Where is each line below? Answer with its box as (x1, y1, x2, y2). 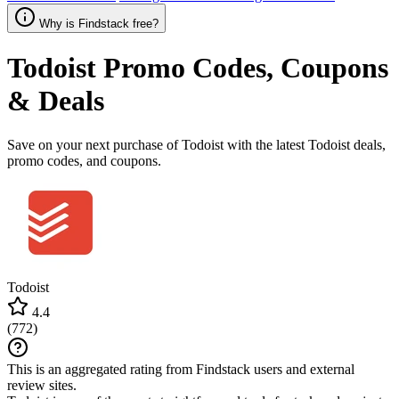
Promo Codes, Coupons (96, 52, 388, 85)
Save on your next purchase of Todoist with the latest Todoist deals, (7, 136, 386, 152)
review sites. (7, 377, 77, 393)
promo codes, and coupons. (7, 152, 161, 168)
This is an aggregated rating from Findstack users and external (7, 361, 354, 377)
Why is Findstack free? (39, 17, 159, 30)
